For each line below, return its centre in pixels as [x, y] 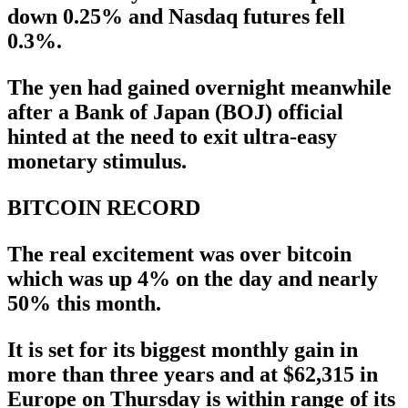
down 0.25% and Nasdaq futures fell [176, 17]
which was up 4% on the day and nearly [193, 279]
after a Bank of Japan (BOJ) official [175, 112]
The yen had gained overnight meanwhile [199, 88]
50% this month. [84, 304]
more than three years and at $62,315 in [193, 375]
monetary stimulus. [97, 162]
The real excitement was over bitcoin [179, 255]
